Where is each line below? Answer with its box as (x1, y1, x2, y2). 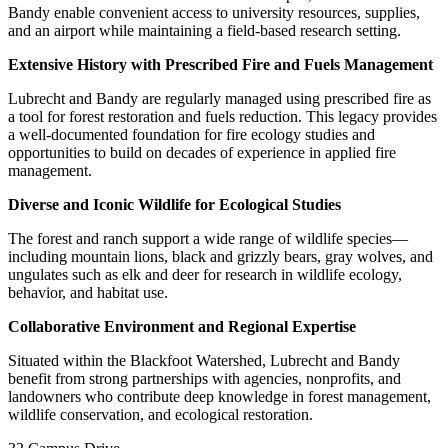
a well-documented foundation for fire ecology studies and (8, 126, 375, 144)
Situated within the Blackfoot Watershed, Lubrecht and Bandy (8, 352, 400, 370)
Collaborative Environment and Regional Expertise (8, 318, 356, 336)
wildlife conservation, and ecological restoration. (8, 406, 313, 424)
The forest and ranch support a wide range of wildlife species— (8, 230, 408, 248)
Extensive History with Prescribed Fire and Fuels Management (8, 56, 433, 74)
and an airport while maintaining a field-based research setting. (8, 22, 401, 40)
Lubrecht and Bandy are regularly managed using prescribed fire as (8, 90, 431, 108)
